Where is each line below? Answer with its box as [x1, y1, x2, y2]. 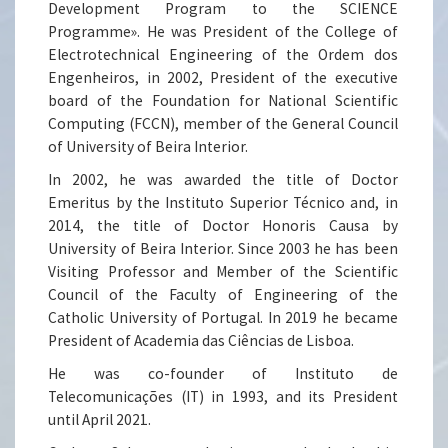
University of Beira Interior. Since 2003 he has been [48, 239, 398, 259]
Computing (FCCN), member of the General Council [48, 114, 398, 134]
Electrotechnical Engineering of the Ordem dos [48, 45, 398, 65]
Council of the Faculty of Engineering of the [48, 285, 398, 305]
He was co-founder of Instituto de [48, 364, 398, 384]
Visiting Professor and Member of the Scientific [48, 262, 398, 282]
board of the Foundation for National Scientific [48, 91, 398, 111]
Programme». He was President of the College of [48, 22, 398, 42]
